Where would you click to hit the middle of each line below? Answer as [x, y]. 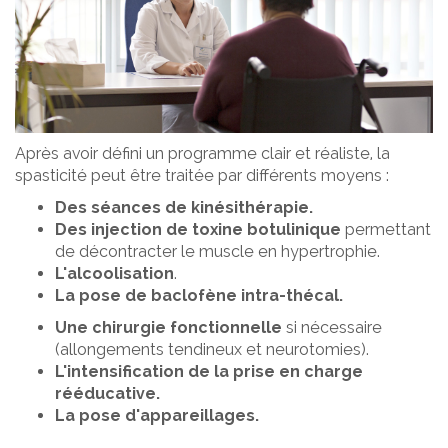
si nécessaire [332, 328]
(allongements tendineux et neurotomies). [212, 350]
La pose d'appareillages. [157, 416]
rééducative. [107, 394]
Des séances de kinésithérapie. [184, 208]
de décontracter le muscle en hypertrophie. [217, 252]
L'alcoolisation [114, 274]
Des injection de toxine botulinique [198, 230]
